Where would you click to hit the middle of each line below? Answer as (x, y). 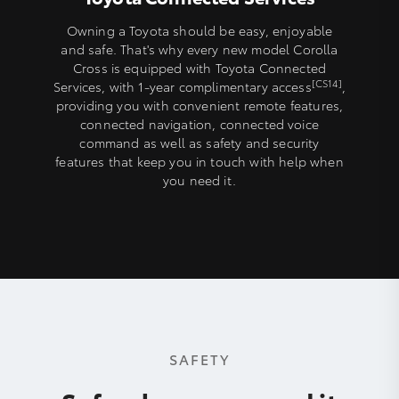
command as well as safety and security (199, 142)
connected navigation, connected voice (199, 123)
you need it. (199, 179)
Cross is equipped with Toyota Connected (199, 67)
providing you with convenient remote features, (199, 105)
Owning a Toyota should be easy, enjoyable (199, 30)
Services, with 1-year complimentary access (183, 86)
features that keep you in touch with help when (199, 161)
